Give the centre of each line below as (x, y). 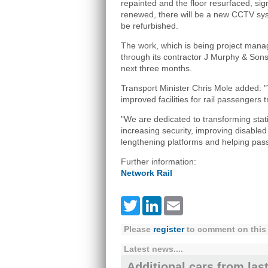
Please (138, 229)
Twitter (154, 205)
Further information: (159, 162)
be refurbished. (150, 26)
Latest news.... (153, 249)
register (169, 229)
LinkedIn (179, 205)
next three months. (156, 68)
